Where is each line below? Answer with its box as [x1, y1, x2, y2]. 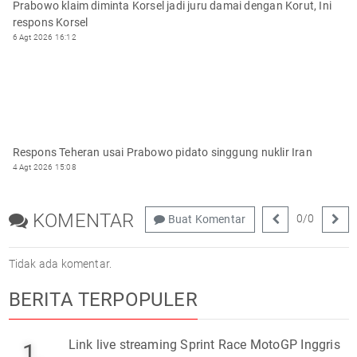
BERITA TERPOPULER [8, 288, 198, 311]
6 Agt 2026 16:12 [12, 32, 76, 41]
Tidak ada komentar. [8, 257, 112, 270]
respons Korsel [12, 15, 88, 29]
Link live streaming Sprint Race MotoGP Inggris [68, 336, 340, 352]
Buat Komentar [165, 212, 246, 226]
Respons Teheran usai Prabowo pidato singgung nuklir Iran [12, 145, 312, 159]
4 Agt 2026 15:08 [12, 162, 76, 171]
